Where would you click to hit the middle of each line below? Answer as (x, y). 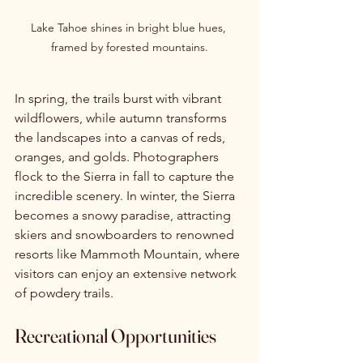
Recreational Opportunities (115, 335)
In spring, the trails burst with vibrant (120, 98)
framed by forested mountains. (130, 47)
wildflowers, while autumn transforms (122, 117)
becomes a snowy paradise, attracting (124, 215)
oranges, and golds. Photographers (118, 156)
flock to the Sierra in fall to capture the (126, 176)
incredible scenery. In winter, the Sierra (126, 195)
